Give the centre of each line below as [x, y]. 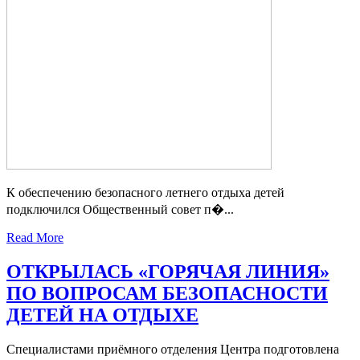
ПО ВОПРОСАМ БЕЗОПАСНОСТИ [167, 293]
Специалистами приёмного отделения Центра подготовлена [173, 349]
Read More [35, 237]
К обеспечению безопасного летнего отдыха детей [145, 192]
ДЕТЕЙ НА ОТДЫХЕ [102, 315]
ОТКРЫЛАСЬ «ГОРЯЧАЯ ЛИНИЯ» [168, 271]
